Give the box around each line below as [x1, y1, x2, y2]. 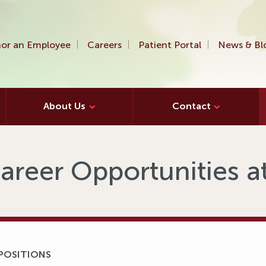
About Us [43, 100, 86, 112]
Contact [172, 100, 211, 112]
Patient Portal [138, 39, 202, 50]
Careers [87, 39, 122, 50]
